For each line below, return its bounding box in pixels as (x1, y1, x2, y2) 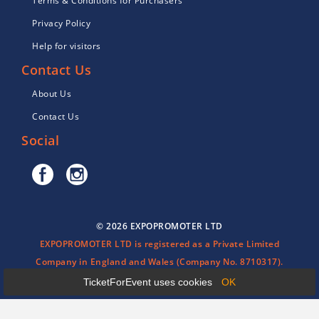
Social (21, 132, 59, 150)
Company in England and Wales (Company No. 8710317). (36, 256, 283, 268)
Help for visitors (32, 40, 101, 53)
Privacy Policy (32, 17, 90, 30)
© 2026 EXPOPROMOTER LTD (96, 220, 223, 233)
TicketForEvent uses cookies (83, 276, 215, 288)
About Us (32, 88, 71, 100)
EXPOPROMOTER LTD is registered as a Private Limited (39, 238, 280, 251)
